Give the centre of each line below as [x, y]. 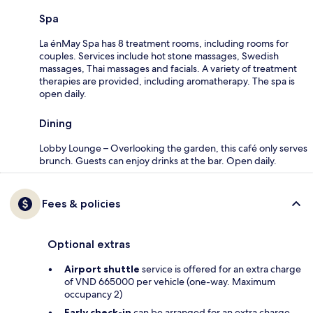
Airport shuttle [102, 269]
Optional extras [89, 244]
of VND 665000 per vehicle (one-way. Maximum [170, 281]
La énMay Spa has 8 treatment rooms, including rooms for [164, 43]
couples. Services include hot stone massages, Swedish [159, 56]
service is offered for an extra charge [220, 269]
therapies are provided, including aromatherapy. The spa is [167, 81]
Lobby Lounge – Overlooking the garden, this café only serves [173, 148]
